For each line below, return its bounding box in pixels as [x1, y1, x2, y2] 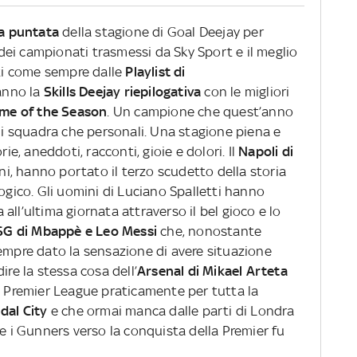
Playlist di [125, 64, 186, 80]
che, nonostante [157, 223, 262, 240]
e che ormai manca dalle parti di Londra [47, 303, 295, 320]
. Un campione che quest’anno [107, 104, 294, 120]
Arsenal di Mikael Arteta [137, 263, 288, 280]
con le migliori [201, 84, 290, 100]
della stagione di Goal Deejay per [59, 24, 264, 41]
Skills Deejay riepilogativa [43, 84, 202, 100]
